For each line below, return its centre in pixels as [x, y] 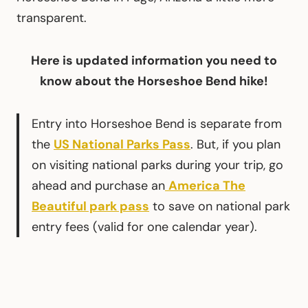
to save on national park [220, 206]
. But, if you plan [235, 144]
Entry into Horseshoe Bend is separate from [157, 123]
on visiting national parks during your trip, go [157, 165]
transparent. [52, 18]
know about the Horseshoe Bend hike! [154, 81]
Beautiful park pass [90, 206]
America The [207, 185]
